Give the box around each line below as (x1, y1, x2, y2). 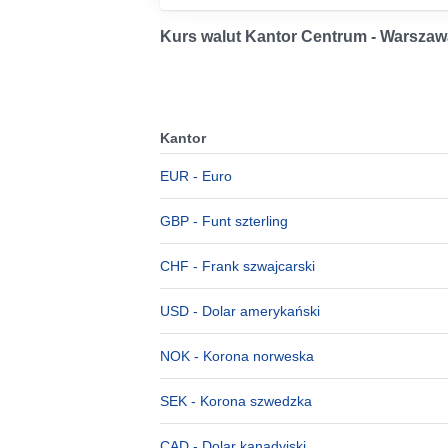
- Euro (189, 168, 232, 184)
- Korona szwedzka (187, 393, 312, 409)
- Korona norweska (190, 348, 314, 364)
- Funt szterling (189, 213, 288, 229)
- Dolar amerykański (189, 303, 320, 319)
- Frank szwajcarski (189, 258, 315, 274)
